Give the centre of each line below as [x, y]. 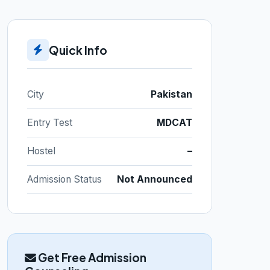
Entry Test [50, 123]
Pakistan [171, 94]
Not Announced [155, 179]
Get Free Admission [91, 257]
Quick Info [78, 50]
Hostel [41, 151]
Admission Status [64, 179]
